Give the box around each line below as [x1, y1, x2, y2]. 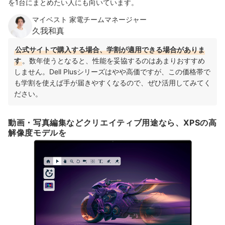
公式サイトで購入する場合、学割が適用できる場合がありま [15, 45, 205, 54]
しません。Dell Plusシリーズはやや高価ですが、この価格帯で [14, 67, 210, 76]
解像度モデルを [8, 127, 67, 138]
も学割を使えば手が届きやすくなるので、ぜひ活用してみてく [14, 78, 211, 87]
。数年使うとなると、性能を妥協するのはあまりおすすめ [22, 56, 205, 65]
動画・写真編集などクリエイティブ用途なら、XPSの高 [8, 117, 217, 128]
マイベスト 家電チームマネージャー [32, 15, 147, 24]
